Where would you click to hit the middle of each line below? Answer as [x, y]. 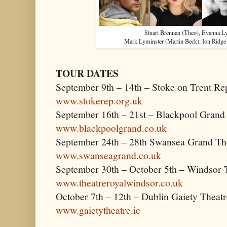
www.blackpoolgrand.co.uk [111, 128]
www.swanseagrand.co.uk [108, 156]
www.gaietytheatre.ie [98, 210]
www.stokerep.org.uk [99, 101]
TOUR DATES [87, 73]
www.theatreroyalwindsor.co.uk [119, 183]
